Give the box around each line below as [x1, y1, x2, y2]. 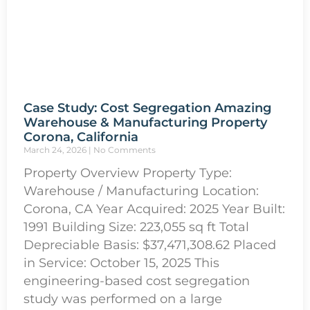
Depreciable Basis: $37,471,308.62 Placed [24, 237, 276, 252]
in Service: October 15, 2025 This [24, 255, 219, 270]
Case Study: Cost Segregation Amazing [24, 100, 271, 116]
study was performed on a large [24, 291, 222, 306]
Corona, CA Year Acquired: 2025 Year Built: [24, 201, 285, 216]
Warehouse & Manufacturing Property [24, 114, 267, 130]
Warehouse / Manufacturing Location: [24, 183, 259, 198]
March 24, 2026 [24, 144, 89, 155]
